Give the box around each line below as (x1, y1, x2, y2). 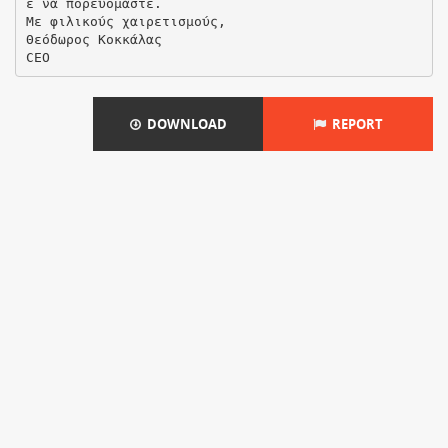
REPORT (326, 115, 383, 133)
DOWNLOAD (140, 115, 227, 133)
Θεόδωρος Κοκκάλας (25, 31, 162, 47)
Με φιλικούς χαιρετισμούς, (25, 13, 226, 29)
